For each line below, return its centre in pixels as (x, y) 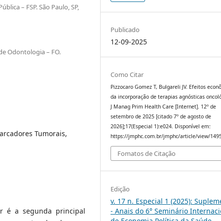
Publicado (125, 29)
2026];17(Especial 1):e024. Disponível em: (161, 126)
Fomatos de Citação (147, 154)
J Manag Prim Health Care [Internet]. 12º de (164, 106)
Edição (120, 189)
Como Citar (127, 74)
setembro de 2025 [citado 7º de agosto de (161, 116)
